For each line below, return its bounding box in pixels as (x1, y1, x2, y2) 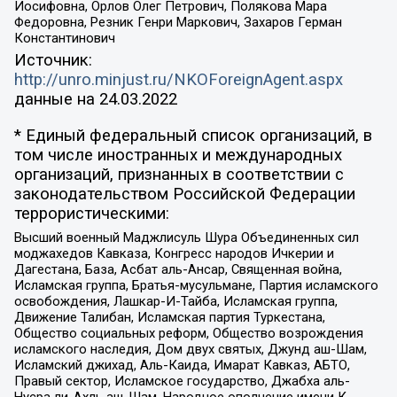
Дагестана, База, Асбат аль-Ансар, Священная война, (13, 261, 342, 278)
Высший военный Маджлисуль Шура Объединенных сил (13, 230, 359, 246)
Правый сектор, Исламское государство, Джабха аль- (13, 373, 350, 390)
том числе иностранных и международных (13, 144, 342, 165)
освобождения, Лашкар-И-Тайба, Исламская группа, (13, 293, 338, 310)
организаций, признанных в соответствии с (13, 164, 344, 184)
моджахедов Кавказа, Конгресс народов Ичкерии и (13, 245, 334, 262)
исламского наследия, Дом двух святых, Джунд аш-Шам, (13, 341, 367, 358)
